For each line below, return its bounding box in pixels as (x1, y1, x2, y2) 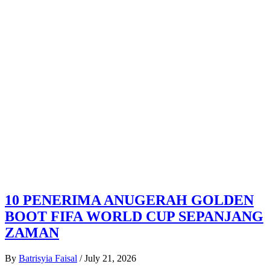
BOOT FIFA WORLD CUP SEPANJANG (5, 208, 263, 224)
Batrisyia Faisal (19, 253, 77, 263)
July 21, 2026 (84, 253, 136, 263)
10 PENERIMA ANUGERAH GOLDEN (5, 192, 254, 208)
